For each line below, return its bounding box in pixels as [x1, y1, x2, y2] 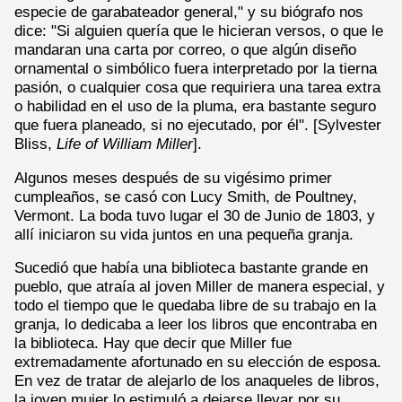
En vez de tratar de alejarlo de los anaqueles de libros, [14, 372, 380, 389]
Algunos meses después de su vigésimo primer [14, 169, 332, 186]
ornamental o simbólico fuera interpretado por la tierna [14, 60, 377, 77]
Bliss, [14, 135, 57, 153]
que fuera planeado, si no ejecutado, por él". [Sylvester [14, 117, 381, 134]
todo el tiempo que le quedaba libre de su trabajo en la [14, 297, 376, 314]
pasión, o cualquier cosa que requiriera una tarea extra [14, 79, 380, 96]
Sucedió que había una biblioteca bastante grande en [14, 259, 368, 276]
